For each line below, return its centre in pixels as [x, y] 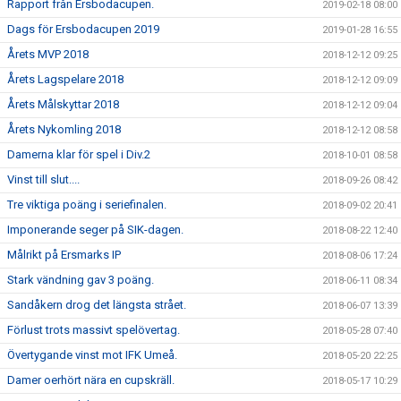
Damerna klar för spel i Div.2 [79, 154]
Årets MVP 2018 [48, 54]
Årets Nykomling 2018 [64, 129]
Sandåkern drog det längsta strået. [97, 305]
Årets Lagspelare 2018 [65, 79]
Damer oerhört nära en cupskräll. [91, 380]
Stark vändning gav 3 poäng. [81, 280]
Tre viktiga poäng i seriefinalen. [87, 205]
